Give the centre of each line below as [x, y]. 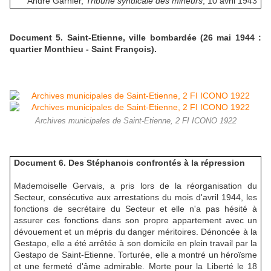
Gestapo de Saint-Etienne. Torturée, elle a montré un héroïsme [135, 255]
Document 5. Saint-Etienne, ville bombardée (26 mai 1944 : [135, 37]
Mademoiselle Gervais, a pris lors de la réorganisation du [135, 186]
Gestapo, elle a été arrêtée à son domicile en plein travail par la [135, 243]
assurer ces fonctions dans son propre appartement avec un [135, 220]
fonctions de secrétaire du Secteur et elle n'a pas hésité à [135, 209]
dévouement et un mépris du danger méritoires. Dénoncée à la [135, 232]
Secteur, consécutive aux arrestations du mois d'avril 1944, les [135, 198]
